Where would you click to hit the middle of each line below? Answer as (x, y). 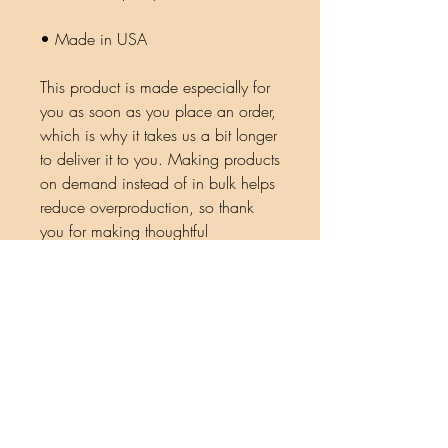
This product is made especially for (155, 87)
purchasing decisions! (112, 255)
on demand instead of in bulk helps (157, 183)
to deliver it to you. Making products (160, 159)
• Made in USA (93, 39)
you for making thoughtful (124, 231)
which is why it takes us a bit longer (158, 135)
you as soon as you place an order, (158, 111)
